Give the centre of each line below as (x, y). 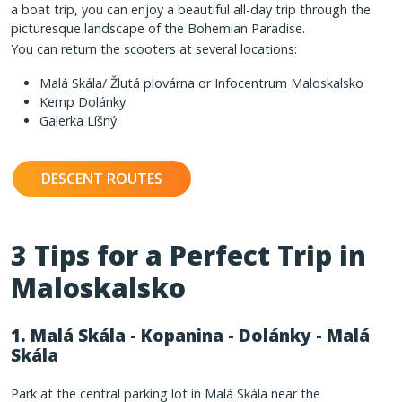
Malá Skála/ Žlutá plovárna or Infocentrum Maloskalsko (201, 83)
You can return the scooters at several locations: (154, 48)
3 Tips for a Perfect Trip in (188, 256)
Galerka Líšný (78, 121)
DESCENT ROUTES (102, 179)
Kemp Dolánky (83, 102)
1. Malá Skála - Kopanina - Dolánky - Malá (190, 336)
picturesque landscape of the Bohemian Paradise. (158, 28)
